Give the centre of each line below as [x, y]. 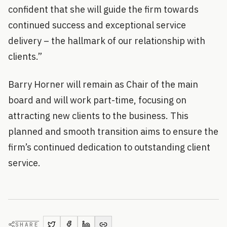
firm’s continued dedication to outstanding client [109, 147]
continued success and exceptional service [97, 25]
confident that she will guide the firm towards [103, 10]
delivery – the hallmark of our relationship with [107, 41]
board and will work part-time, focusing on [97, 100]
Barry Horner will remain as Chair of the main [103, 85]
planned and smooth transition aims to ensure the [113, 132]
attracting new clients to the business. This [98, 116]
